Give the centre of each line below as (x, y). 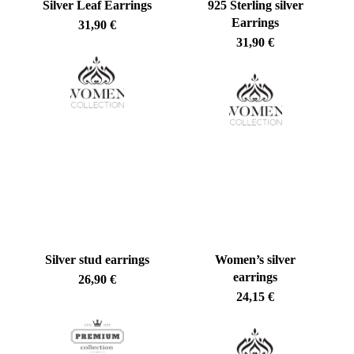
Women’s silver (256, 259)
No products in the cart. (194, 272)
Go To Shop (195, 310)
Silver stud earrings (97, 259)
